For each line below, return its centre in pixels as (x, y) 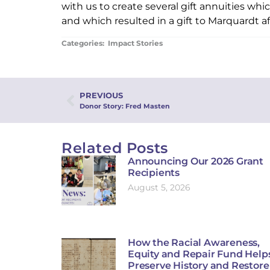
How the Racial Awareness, (194, 243)
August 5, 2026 (159, 187)
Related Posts (115, 148)
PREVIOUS (101, 96)
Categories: (84, 43)
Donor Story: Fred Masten (125, 106)
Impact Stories (135, 43)
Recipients (154, 173)
